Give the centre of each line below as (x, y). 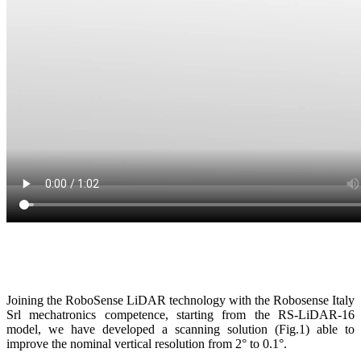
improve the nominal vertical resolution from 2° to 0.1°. (147, 343)
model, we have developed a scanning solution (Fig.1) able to (180, 329)
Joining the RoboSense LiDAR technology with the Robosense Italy (180, 300)
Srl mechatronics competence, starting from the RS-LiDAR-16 (180, 314)
